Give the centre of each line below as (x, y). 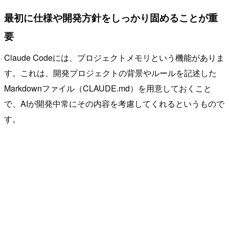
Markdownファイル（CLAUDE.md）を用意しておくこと (108, 88)
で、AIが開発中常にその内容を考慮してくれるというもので (114, 103)
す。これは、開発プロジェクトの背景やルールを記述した (110, 73)
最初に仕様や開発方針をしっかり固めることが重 (111, 18)
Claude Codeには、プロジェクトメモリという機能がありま (114, 57)
